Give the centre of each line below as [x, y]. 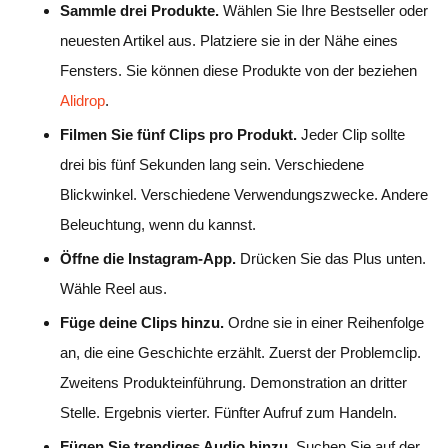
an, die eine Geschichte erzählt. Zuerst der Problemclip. [240, 352]
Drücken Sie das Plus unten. [331, 258]
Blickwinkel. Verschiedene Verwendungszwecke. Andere [244, 194]
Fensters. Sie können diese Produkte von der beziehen [238, 70]
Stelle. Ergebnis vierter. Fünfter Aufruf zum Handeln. [228, 412]
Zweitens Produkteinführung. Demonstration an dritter [233, 382]
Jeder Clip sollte [351, 134]
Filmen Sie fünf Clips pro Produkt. [178, 134]
